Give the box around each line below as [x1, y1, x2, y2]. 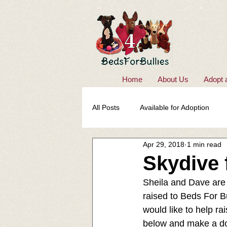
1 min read [187, 140, 221, 148]
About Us [158, 75, 188, 84]
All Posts [92, 103, 120, 111]
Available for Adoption [140, 103, 209, 111]
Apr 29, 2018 [143, 140, 184, 148]
